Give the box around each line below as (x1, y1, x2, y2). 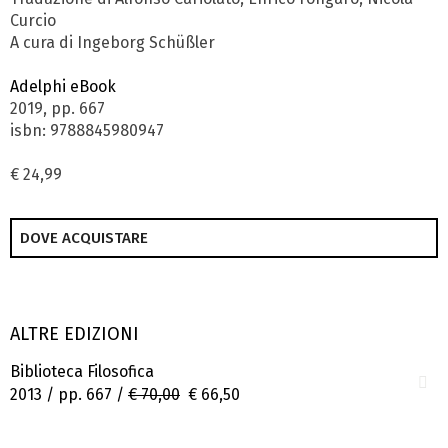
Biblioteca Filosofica (10, 362, 154, 382)
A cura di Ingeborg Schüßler (10, 33, 215, 53)
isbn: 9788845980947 (10, 121, 164, 141)
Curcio (10, 11, 56, 31)
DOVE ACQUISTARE (20, 229, 148, 248)
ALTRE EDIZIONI (10, 322, 139, 345)
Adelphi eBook (10, 77, 116, 97)
